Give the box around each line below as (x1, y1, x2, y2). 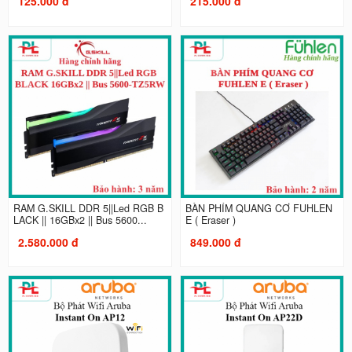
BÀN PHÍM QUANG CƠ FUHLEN (185, 200, 332, 215)
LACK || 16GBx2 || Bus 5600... (13, 212, 147, 227)
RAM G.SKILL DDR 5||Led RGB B (13, 200, 163, 215)
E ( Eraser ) (185, 212, 236, 227)
